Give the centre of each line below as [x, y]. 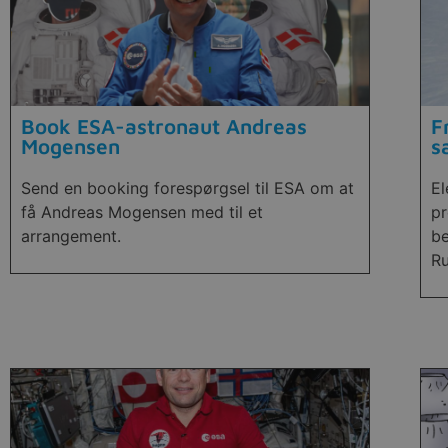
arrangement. [71, 236]
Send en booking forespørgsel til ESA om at [187, 188]
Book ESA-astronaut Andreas [164, 126]
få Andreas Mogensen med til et [142, 212]
